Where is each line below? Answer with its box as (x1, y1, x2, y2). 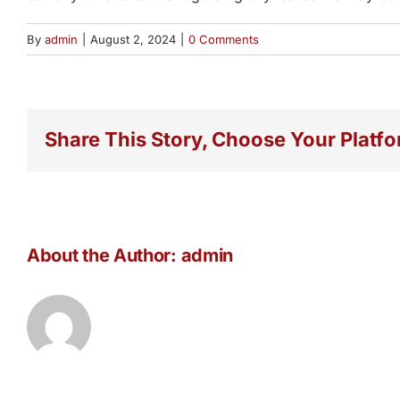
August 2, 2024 (90, 31, 176, 46)
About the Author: (27, 244, 181, 266)
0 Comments (188, 31, 259, 46)
